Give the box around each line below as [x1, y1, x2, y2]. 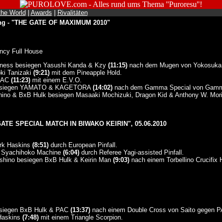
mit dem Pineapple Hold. [49, 69, 122, 76]
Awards [30, 9, 52, 16]
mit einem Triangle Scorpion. [38, 214, 123, 221]
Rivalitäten [57, 9, 88, 16]
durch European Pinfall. [48, 141, 117, 149]
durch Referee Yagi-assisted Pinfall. [79, 149, 184, 156]
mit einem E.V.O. [30, 76, 82, 84]
